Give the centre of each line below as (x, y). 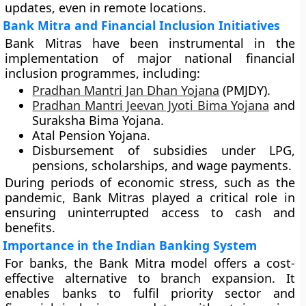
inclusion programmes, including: (103, 73)
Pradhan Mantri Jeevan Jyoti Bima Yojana (151, 105)
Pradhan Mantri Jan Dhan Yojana (126, 90)
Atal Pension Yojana (90, 135)
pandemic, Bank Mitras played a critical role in (150, 197)
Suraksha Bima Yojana (97, 120)
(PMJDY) (244, 90)
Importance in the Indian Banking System (130, 245)
